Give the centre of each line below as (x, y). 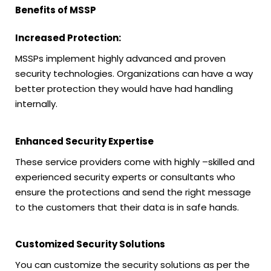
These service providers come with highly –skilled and (135, 162)
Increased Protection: (68, 38)
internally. (36, 104)
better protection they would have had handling (124, 89)
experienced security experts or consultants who (125, 177)
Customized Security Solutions (90, 244)
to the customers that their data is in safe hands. (127, 207)
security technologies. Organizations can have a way (134, 74)
